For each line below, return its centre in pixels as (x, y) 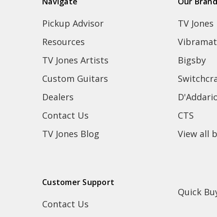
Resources (63, 42)
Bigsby (192, 60)
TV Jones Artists (75, 60)
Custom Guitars (75, 79)
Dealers (58, 97)
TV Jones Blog (71, 134)
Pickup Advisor (73, 23)
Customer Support (78, 182)
